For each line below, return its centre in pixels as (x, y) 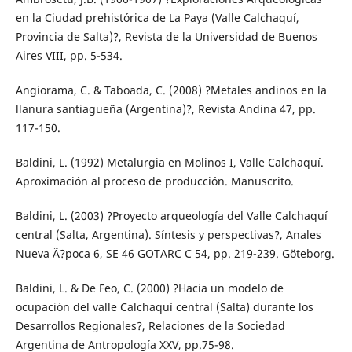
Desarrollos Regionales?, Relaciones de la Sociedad (150, 326)
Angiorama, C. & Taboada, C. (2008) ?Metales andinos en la (171, 90)
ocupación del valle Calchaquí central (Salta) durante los (164, 307)
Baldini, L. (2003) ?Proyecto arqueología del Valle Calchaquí (171, 216)
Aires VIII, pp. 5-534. (69, 56)
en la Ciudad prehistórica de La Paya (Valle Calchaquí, (157, 18)
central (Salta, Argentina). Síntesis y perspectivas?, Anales (168, 235)
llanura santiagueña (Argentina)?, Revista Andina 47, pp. (165, 109)
